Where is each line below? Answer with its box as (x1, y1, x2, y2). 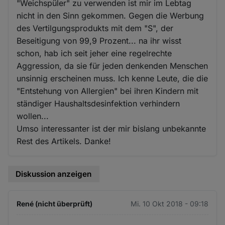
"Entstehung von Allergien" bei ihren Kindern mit (17, 86, 199, 96)
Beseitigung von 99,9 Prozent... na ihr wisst (17, 36, 182, 46)
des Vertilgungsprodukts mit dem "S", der (17, 23, 174, 34)
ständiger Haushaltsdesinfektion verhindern (17, 98, 180, 109)
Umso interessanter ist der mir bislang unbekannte (17, 124, 206, 134)
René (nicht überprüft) (17, 199, 93, 208)
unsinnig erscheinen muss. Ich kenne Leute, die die (17, 73, 208, 84)
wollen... (17, 111, 49, 122)
